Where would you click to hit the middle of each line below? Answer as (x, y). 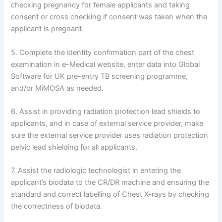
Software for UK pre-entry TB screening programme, (100, 76)
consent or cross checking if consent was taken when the (109, 17)
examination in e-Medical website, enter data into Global (106, 64)
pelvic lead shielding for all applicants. (74, 147)
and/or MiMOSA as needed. (57, 88)
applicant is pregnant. (48, 29)
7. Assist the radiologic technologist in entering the (96, 171)
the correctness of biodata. (57, 206)
